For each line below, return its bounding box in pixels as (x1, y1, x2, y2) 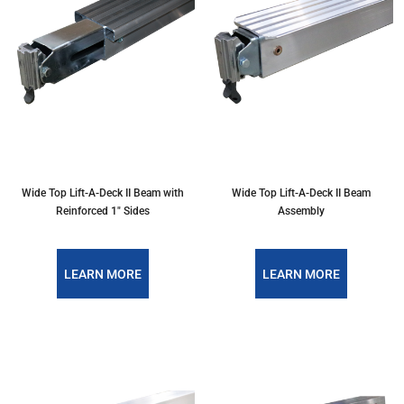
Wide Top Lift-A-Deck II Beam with (22, 186, 184, 199)
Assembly (278, 204, 325, 217)
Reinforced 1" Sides (56, 204, 150, 217)
